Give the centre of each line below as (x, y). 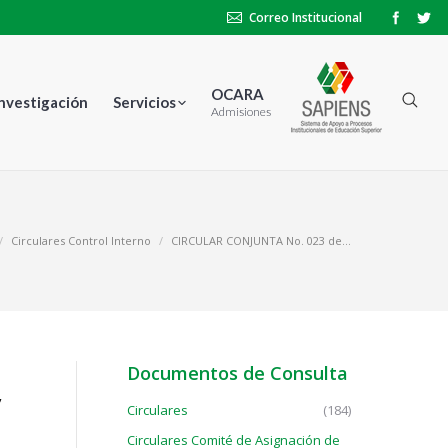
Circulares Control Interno (81, 240)
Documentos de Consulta (237, 373)
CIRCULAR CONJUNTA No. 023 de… (261, 240)
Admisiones (241, 111)
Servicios (144, 102)
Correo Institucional (305, 17)
